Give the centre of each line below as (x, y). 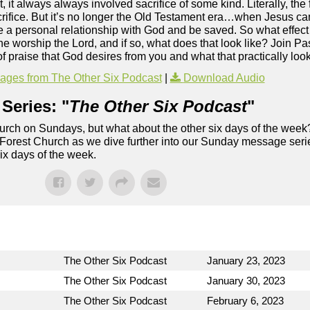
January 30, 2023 (246, 281)
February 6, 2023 (245, 301)
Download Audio (224, 78)
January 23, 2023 (246, 261)
